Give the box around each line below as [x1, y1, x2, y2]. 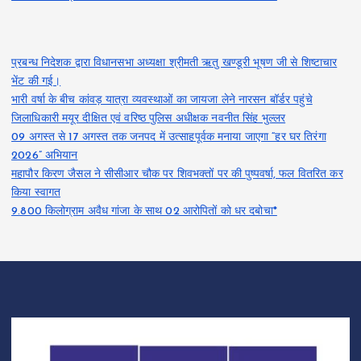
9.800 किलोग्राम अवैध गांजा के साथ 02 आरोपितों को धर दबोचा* [11, 205, 277, 218]
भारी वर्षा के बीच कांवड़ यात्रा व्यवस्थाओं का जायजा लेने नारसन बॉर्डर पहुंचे [11, 94, 313, 107]
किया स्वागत [11, 187, 61, 200]
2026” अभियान [11, 150, 78, 163]
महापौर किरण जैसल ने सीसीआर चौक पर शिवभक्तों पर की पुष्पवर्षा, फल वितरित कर [11, 168, 343, 181]
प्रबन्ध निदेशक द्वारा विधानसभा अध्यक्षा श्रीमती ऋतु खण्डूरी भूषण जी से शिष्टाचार [11, 57, 338, 70]
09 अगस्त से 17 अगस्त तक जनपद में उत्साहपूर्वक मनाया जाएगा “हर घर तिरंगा [11, 131, 326, 144]
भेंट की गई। [11, 76, 61, 89]
